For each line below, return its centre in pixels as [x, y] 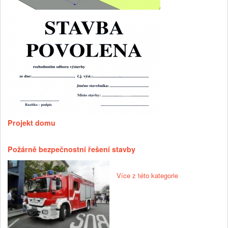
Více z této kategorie [147, 176]
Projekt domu [32, 123]
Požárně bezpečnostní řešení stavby [72, 149]
